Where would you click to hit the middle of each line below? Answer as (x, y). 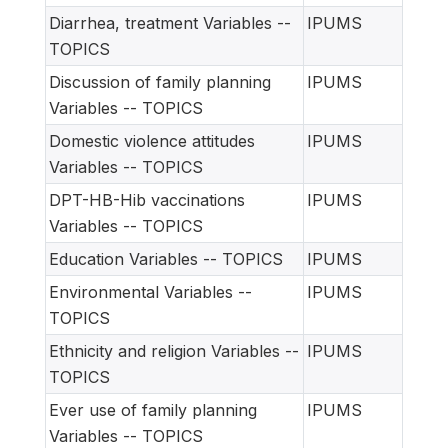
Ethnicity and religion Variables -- (174, 350)
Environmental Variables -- (150, 291)
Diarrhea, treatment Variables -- (170, 22)
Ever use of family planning (153, 409)
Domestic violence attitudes (152, 140)
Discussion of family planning (160, 81)
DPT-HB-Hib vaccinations (147, 199)
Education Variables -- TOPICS (166, 258)
